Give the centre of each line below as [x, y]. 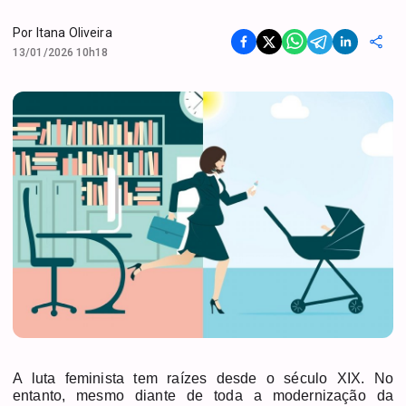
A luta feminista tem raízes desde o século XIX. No [203, 378]
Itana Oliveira [74, 32]
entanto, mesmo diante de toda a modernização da [203, 395]
